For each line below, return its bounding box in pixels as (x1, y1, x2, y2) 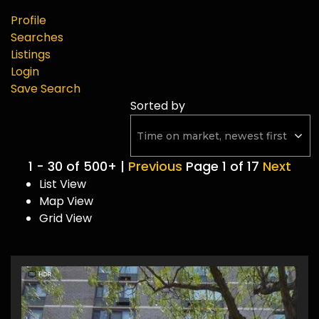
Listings (11, 46, 51, 63)
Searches (11, 29, 63, 46)
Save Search (11, 80, 80, 97)
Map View (39, 193, 93, 209)
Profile (11, 12, 46, 28)
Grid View (39, 210, 92, 226)
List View (39, 176, 86, 192)
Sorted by (130, 98, 185, 114)
